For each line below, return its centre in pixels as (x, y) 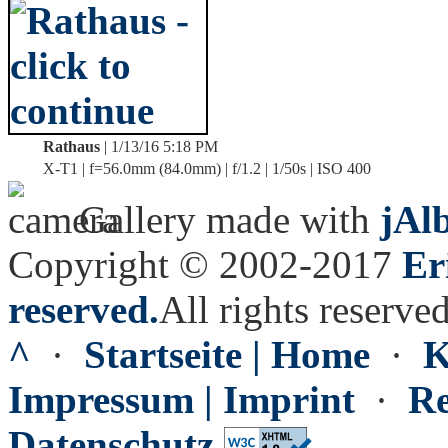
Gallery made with (224, 219)
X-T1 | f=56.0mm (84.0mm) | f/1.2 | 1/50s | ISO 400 (207, 168)
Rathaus (71, 146)
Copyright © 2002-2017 (205, 264)
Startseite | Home (227, 354)
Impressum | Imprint (181, 399)
